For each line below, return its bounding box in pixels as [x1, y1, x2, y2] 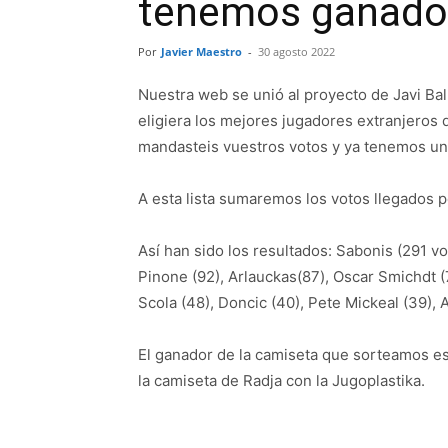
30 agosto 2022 [258, 44, 335, 59]
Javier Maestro [161, 44, 242, 59]
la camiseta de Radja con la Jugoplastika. [138, 371, 425, 390]
